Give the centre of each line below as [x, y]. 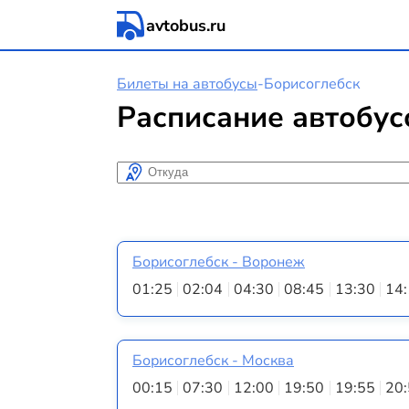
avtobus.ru [186, 26]
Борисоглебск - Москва [213, 361]
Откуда [143, 171]
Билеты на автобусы [187, 84]
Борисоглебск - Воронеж [219, 262]
